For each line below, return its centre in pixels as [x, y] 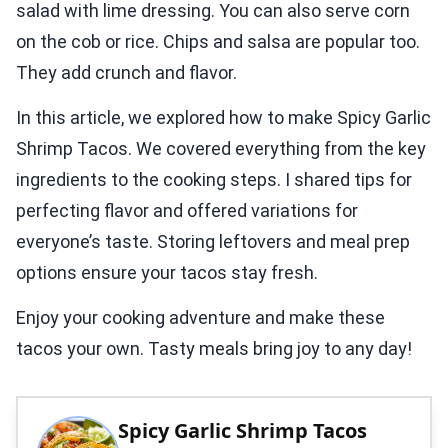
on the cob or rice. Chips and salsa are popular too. [218, 41]
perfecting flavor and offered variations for [187, 210]
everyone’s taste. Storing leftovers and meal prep [213, 241]
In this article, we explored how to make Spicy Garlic [223, 117]
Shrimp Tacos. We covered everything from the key [221, 148]
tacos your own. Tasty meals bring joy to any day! [214, 348]
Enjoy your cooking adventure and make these [200, 317]
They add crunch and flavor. [126, 72]
